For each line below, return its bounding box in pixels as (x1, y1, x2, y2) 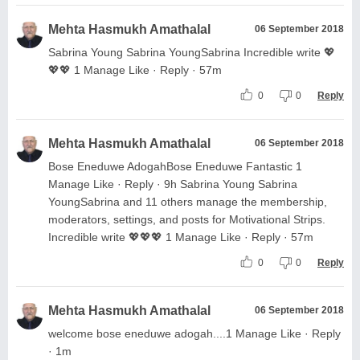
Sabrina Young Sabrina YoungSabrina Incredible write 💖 (48, 45, 335, 59)
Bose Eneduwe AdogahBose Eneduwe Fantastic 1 (48, 159, 302, 173)
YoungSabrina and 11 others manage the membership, (48, 194, 327, 208)
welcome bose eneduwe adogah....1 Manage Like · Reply (48, 326, 341, 340)
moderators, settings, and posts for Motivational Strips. (48, 212, 325, 226)
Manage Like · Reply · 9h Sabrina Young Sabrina (48, 177, 297, 190)
